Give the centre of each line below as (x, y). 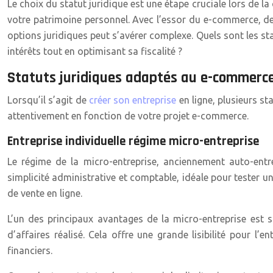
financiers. (30, 250)
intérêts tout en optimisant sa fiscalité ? (95, 51)
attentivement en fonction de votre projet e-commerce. (128, 116)
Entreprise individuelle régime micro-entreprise (133, 141)
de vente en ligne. (45, 193)
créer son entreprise (134, 100)
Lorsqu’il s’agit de (48, 100)
